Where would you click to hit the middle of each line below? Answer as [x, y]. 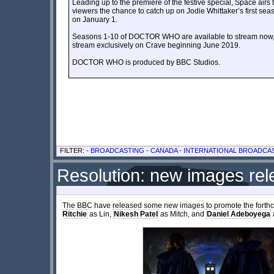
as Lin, [100, 214]
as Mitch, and [182, 214]
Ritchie [75, 214]
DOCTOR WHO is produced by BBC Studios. [146, 62]
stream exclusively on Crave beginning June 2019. [156, 45]
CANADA [164, 150]
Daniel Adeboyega [239, 214]
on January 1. [95, 19]
